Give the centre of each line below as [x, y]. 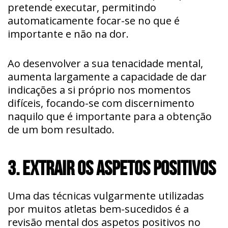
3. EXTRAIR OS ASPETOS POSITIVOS [112, 168]
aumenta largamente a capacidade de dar [107, 76]
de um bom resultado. [61, 129]
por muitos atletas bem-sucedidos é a [98, 209]
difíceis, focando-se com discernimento [101, 103]
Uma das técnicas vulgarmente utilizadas [106, 195]
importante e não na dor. [68, 34]
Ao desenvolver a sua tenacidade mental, [105, 63]
